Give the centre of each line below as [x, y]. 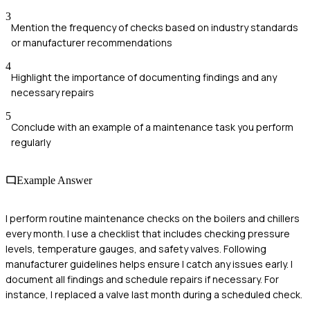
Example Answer [54, 181]
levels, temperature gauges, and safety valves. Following [136, 249]
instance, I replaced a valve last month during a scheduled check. [154, 295]
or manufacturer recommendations [92, 42]
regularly [31, 142]
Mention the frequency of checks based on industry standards [155, 27]
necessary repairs [53, 92]
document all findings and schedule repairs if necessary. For [142, 280]
